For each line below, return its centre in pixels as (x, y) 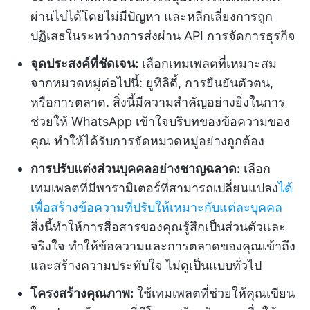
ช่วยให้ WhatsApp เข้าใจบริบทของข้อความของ (160, 121)
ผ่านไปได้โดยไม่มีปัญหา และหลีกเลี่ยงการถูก (152, 16)
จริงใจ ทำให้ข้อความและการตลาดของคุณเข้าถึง (163, 246)
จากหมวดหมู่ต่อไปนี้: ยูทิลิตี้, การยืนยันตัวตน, (152, 83)
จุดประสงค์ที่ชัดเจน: (84, 63)
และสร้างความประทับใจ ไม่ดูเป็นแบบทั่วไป (146, 265)
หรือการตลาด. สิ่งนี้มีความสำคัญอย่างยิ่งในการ (158, 102)
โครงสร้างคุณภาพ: (82, 293)
